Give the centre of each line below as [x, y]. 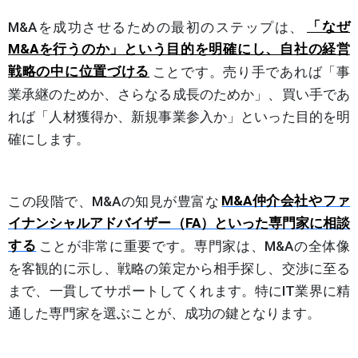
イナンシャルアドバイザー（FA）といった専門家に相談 [179, 223]
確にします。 [49, 139]
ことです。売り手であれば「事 [251, 72]
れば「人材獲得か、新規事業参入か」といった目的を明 [179, 116]
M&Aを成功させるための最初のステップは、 [156, 27]
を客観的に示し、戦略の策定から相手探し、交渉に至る [179, 268]
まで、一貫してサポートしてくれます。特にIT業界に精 [179, 290]
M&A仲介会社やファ [286, 201]
